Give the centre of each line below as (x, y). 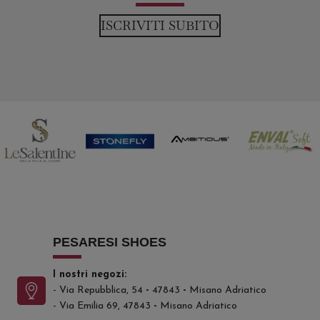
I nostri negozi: (90, 275)
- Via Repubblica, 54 (98, 291)
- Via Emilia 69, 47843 (104, 306)
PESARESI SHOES (110, 242)
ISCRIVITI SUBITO (160, 26)
